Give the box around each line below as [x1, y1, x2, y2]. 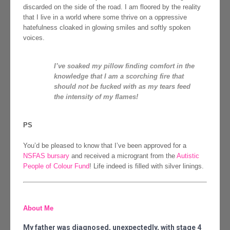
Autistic [177, 152, 199, 160]
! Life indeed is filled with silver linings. [89, 162, 204, 170]
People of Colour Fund [23, 162, 89, 170]
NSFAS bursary [23, 152, 69, 160]
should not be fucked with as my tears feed [54, 83, 190, 91]
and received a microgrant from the [69, 152, 177, 160]
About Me [23, 204, 53, 213]
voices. [23, 34, 45, 42]
